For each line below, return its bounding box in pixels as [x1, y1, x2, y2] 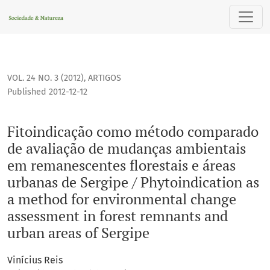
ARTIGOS [88, 73, 121, 84]
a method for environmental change [7, 189, 236, 209]
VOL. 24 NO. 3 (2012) [7, 73, 84, 84]
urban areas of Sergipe [7, 223, 149, 243]
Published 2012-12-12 [7, 87, 87, 98]
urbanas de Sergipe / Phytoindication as [7, 172, 259, 192]
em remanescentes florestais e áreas [7, 155, 236, 175]
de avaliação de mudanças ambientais [7, 139, 246, 159]
